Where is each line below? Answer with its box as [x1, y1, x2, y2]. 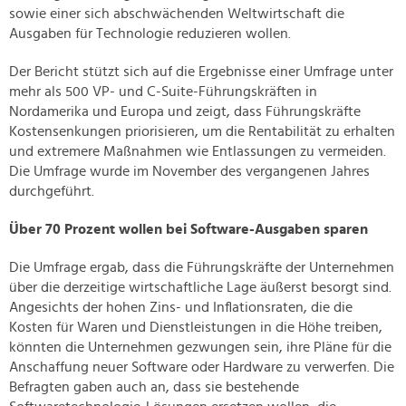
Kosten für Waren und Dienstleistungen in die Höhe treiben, [9, 320, 382, 335]
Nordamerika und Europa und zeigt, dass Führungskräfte [9, 104, 361, 120]
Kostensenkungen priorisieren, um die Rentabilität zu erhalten [9, 124, 395, 140]
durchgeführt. [9, 184, 94, 199]
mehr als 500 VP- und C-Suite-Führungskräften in [9, 84, 317, 100]
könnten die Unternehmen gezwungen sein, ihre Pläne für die [9, 340, 391, 355]
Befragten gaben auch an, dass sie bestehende [9, 380, 299, 395]
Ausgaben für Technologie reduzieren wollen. [9, 26, 291, 42]
